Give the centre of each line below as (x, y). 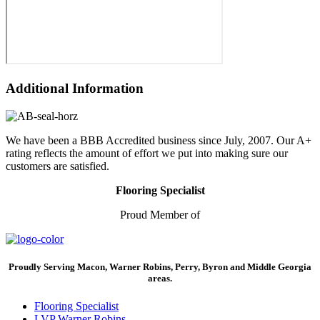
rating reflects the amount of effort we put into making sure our (147, 153)
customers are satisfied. (57, 166)
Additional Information (75, 88)
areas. (160, 278)
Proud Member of (160, 214)
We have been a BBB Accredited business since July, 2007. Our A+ (159, 140)
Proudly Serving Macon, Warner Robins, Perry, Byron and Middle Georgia (160, 266)
